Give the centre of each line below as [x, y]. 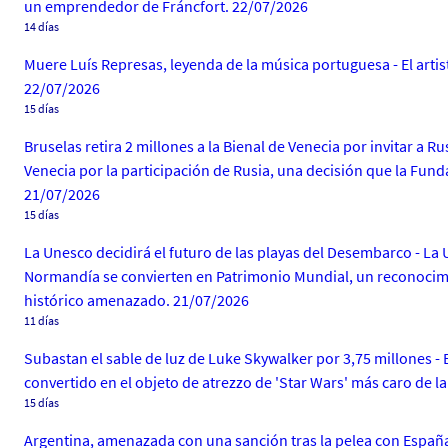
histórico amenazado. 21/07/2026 [136, 300]
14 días [41, 26]
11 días [41, 320]
